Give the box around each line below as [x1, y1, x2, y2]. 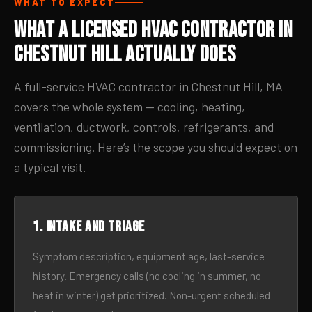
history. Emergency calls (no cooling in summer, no [33, 270, 261, 282]
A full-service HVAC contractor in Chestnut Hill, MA [14, 79, 283, 94]
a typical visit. [14, 159, 86, 175]
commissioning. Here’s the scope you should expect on [14, 139, 297, 155]
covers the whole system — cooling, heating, [14, 99, 245, 114]
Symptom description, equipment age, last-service [33, 250, 265, 263]
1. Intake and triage [33, 218, 146, 235]
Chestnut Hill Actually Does [14, 41, 236, 68]
